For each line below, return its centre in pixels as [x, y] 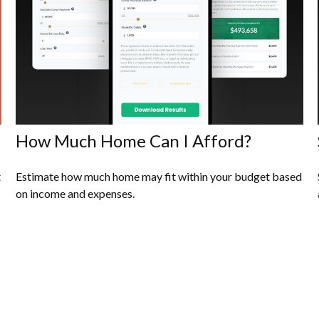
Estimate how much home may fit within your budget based [159, 177]
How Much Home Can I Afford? [134, 141]
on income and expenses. [75, 194]
